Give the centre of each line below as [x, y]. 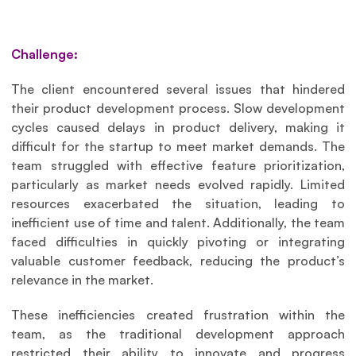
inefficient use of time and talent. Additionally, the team [178, 222]
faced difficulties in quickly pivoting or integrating [178, 241]
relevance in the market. [83, 279]
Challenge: [45, 54]
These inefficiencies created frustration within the [178, 314]
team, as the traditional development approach [178, 333]
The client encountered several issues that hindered [178, 89]
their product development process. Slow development [178, 108]
